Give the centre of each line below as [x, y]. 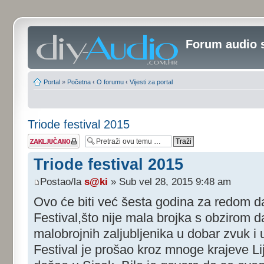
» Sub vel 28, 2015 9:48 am [169, 182]
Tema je [39, 137]
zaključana [43, 144]
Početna [79, 82]
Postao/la [62, 182]
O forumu [110, 82]
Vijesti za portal [151, 82]
